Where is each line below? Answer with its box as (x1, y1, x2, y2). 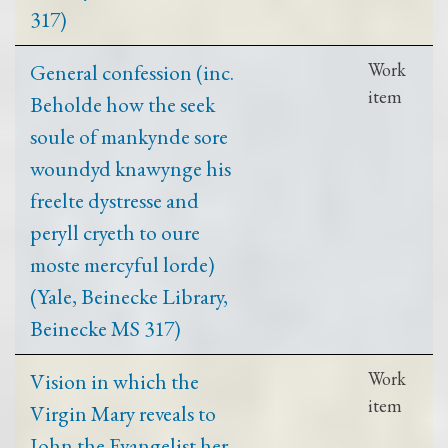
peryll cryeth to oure (30, 217, 200, 246)
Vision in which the (30, 366, 199, 395)
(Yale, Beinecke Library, (30, 281, 228, 310)
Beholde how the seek (30, 89, 215, 118)
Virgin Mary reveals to (30, 398, 216, 427)
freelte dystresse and (30, 185, 199, 214)
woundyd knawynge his (30, 153, 231, 182)
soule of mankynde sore (30, 121, 228, 150)
